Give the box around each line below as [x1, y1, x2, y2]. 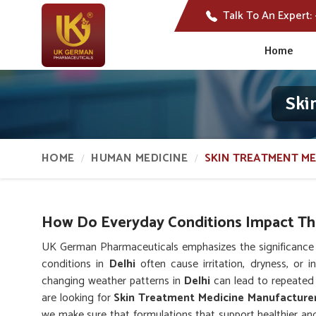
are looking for [42, 288, 114, 308]
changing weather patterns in [42, 272, 184, 291]
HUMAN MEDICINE [91, 149, 188, 168]
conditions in [42, 255, 109, 274]
